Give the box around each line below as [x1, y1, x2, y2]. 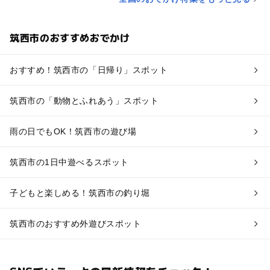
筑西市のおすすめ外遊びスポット [9, 218, 142, 228]
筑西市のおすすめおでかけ [9, 30, 130, 45]
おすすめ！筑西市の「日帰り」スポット [9, 64, 168, 75]
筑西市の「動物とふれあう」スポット [9, 95, 159, 105]
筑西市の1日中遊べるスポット [9, 157, 129, 167]
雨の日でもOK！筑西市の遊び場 [9, 126, 137, 136]
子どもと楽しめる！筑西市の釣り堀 [9, 187, 150, 198]
